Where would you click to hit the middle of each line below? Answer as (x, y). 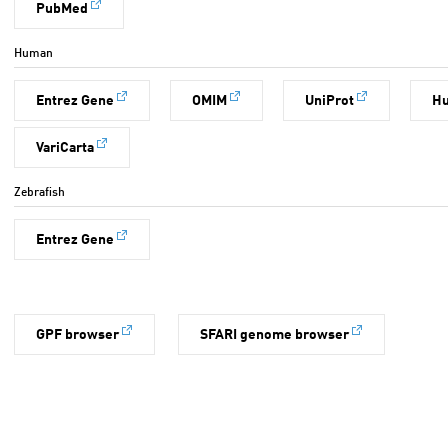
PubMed (61, 9)
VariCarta (64, 148)
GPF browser (77, 335)
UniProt (329, 101)
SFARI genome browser (274, 335)
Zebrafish (39, 193)
